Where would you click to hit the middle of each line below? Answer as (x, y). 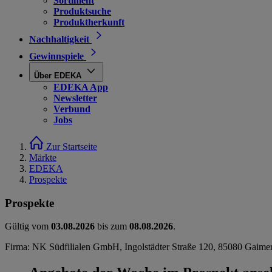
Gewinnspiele (56, 56)
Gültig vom (28, 226)
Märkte (43, 158)
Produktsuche (82, 11)
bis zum (112, 226)
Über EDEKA (58, 76)
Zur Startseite (72, 147)
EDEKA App (81, 87)
